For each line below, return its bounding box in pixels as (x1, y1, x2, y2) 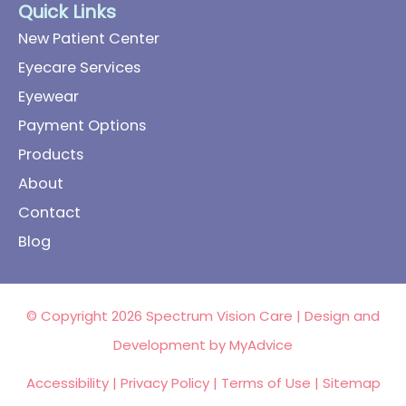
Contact (18, 202, 81, 223)
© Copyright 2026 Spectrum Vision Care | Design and (26, 306, 380, 325)
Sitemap (322, 373, 381, 392)
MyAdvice (229, 335, 293, 354)
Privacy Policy (120, 373, 209, 392)
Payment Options (18, 115, 146, 136)
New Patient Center (18, 28, 159, 49)
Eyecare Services (18, 57, 140, 78)
